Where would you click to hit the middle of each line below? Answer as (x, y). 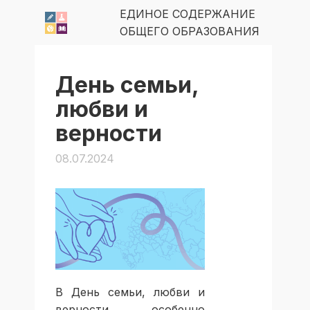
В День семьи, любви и (130, 292)
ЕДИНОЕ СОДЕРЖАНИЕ (188, 13)
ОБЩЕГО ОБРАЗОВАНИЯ (190, 31)
